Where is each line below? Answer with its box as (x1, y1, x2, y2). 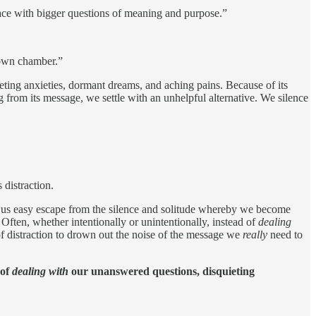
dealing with (12, 265, 68, 277)
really (243, 228, 267, 241)
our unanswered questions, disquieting (68, 265, 255, 277)
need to (267, 228, 303, 241)
